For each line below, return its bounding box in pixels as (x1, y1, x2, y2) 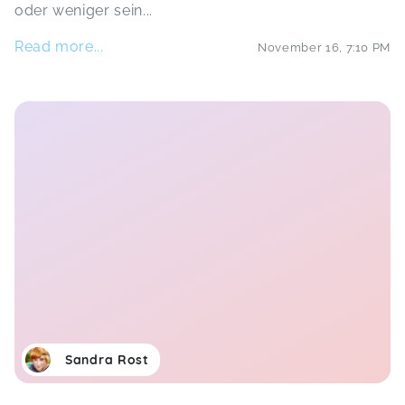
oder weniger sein (14, 2, 143, 19)
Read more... (14, 38, 104, 55)
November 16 (258, 40, 340, 54)
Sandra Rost (65, 352, 149, 368)
